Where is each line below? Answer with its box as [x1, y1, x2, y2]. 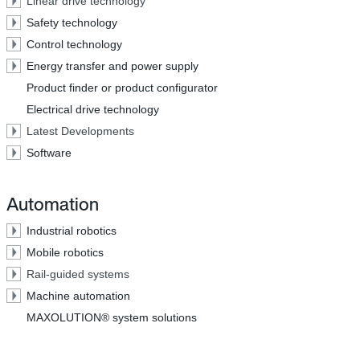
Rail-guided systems [27, 268, 129, 280]
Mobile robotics [27, 246, 104, 259]
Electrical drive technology [27, 103, 159, 116]
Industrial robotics [27, 224, 117, 237]
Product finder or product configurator [27, 81, 218, 94]
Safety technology [27, 16, 117, 29]
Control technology [27, 38, 122, 51]
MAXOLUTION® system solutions [27, 311, 197, 324]
